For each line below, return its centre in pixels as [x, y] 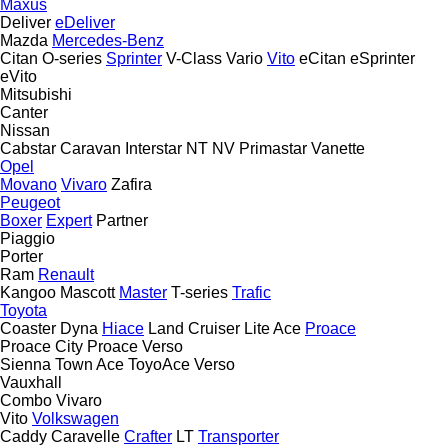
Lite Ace [272, 328]
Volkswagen [75, 418]
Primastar [273, 148]
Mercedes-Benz [108, 40]
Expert [69, 220]
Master [143, 292]
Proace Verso [135, 346]
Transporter [238, 436]
